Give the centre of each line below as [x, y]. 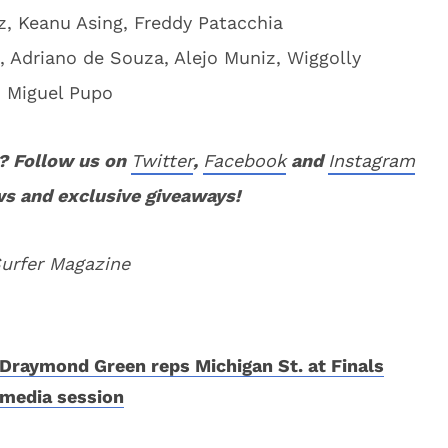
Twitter [162, 160]
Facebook [244, 160]
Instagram [371, 160]
